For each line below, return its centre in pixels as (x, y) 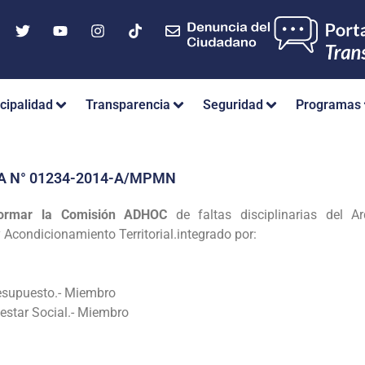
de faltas (204, 214)
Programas (328, 105)
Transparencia (128, 105)
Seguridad (233, 105)
